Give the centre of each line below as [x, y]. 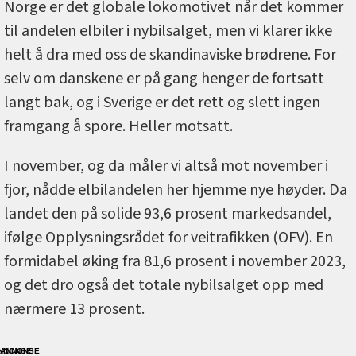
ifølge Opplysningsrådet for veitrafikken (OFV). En [168, 238]
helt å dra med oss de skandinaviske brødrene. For [170, 55]
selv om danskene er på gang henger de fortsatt [164, 79]
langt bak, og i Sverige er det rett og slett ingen [162, 103]
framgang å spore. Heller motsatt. [118, 127]
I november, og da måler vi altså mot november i [166, 166]
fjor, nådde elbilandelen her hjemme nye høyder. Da [176, 190]
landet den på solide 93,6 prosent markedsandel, [168, 214]
